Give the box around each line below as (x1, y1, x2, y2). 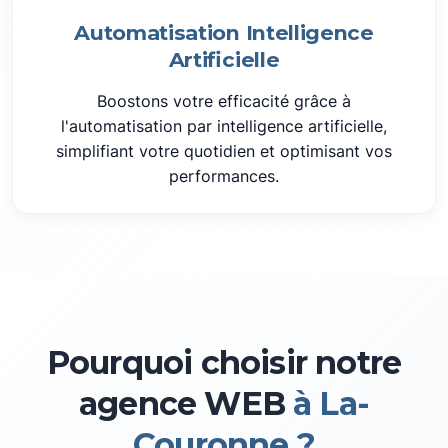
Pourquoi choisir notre (46, 343, 402, 382)
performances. (169, 166, 279, 186)
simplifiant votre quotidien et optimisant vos (56, 141, 392, 161)
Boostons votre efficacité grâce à (97, 91, 351, 111)
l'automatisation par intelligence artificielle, (61, 116, 387, 136)
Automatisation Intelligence (74, 20, 374, 45)
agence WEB (79, 384, 285, 423)
